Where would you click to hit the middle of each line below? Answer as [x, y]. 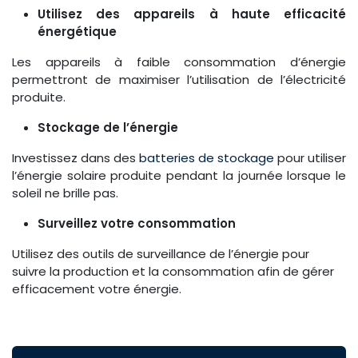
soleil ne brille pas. [65, 193]
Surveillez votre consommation [137, 224]
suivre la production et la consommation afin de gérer [173, 272]
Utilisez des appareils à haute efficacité [192, 14]
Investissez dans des [76, 158]
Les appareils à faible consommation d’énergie [179, 62]
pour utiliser [310, 158]
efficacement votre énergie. [97, 289]
